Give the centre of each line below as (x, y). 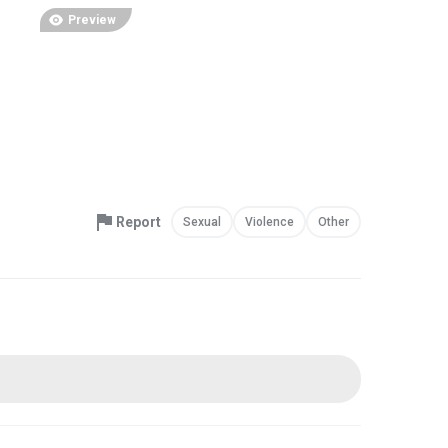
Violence (269, 222)
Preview (91, 20)
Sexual (202, 222)
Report (138, 222)
